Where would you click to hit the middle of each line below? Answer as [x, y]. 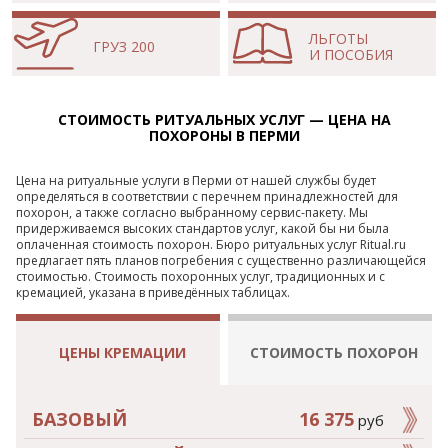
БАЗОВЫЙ [79, 419]
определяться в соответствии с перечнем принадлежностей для [207, 197]
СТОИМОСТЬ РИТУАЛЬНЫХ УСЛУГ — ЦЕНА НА [224, 120]
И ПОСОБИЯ [351, 55]
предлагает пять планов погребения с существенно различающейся [221, 261]
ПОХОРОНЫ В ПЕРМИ [224, 136]
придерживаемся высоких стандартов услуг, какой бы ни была [202, 229]
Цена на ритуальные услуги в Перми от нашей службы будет [196, 181]
